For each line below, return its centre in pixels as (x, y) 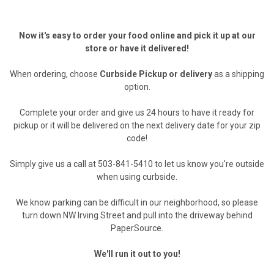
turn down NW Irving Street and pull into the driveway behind (137, 215)
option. (137, 87)
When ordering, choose (55, 74)
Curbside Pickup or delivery (156, 74)
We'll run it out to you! (137, 254)
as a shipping (238, 74)
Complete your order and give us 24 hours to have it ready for (137, 113)
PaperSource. (137, 228)
